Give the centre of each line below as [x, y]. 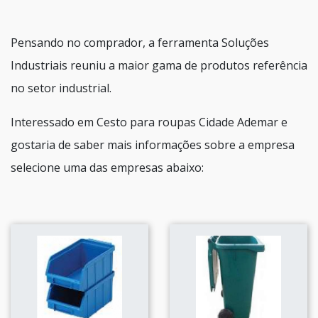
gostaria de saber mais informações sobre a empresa [153, 144]
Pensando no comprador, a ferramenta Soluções [140, 42]
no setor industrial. [61, 88]
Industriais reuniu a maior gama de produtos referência [159, 65]
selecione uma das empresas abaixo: [107, 167]
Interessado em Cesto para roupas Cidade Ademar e [149, 122]
